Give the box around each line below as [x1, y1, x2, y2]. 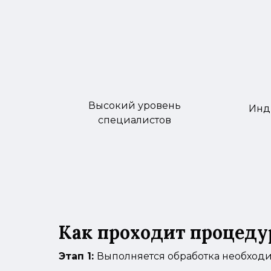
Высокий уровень [88, 99, 181, 111]
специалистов [97, 114, 171, 126]
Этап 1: [59, 250, 97, 262]
